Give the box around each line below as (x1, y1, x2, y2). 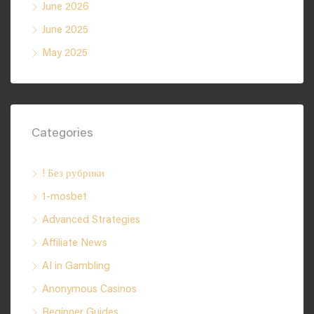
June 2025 (42, 25, 88, 36)
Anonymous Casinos (42, 285, 137, 295)
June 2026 (42, 2, 89, 13)
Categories (32, 128, 93, 140)
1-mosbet (42, 192, 87, 203)
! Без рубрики (42, 169, 104, 179)
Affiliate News (42, 238, 107, 249)
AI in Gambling (42, 261, 110, 272)
